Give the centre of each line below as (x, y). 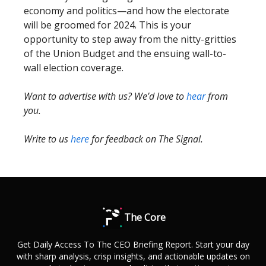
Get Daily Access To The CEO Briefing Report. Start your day (133, 244)
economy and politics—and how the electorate (126, 11)
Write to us (47, 139)
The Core (145, 217)
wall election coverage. (74, 68)
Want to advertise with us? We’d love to (105, 96)
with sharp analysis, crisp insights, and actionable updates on (133, 256)
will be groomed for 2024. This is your (107, 25)
